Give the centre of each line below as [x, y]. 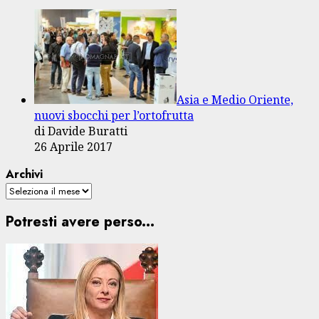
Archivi [24, 174]
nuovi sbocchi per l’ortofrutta [114, 115]
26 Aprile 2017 [73, 146]
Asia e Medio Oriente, [235, 99]
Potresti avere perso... [80, 221]
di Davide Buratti [81, 131]
